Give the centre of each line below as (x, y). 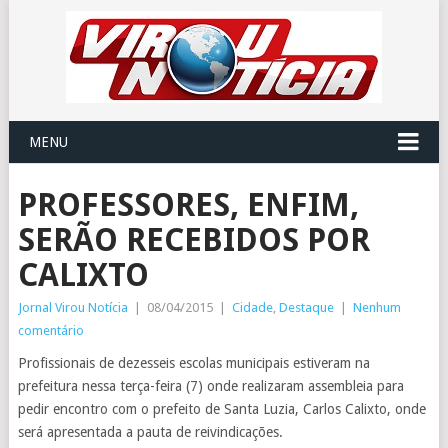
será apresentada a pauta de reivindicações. (150, 432)
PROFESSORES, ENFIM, (188, 205)
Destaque (306, 307)
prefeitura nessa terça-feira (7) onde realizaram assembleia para (210, 386)
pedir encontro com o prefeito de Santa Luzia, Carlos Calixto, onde (221, 409)
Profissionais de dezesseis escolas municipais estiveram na (193, 363)
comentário (50, 330)
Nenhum (376, 307)
